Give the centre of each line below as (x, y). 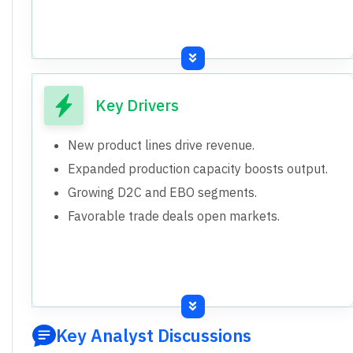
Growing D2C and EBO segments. (162, 192)
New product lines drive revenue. (161, 145)
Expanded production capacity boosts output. (198, 168)
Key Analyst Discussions (154, 335)
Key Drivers (137, 105)
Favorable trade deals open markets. (174, 216)
